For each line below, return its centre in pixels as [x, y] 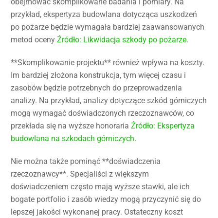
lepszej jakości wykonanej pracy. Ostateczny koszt [97, 212]
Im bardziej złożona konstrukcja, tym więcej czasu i [99, 75]
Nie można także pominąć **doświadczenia [86, 161]
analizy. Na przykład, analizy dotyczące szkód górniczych [109, 100]
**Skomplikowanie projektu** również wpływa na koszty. [108, 62]
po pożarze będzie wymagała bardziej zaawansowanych [108, 27]
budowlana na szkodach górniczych [73, 138]
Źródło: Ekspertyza [163, 126]
